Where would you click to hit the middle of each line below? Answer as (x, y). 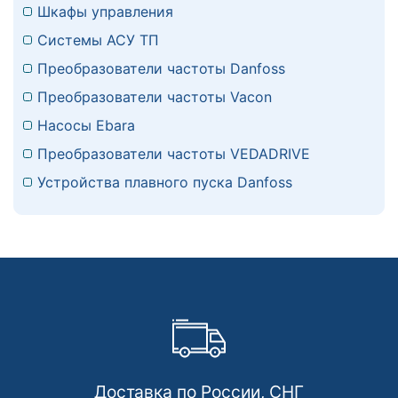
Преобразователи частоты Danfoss (161, 69)
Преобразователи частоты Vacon (155, 97)
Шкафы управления (105, 12)
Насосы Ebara (86, 126)
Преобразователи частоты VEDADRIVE (174, 154)
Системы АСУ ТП (98, 40)
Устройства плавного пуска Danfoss (165, 183)
